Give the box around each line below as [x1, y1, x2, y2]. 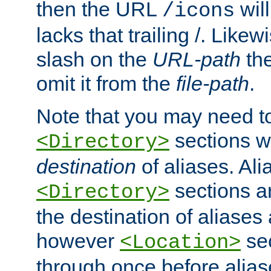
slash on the [36, 48, 152, 71]
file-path [176, 72, 249, 96]
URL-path [152, 48, 241, 71]
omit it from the [36, 72, 176, 96]
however [36, 229, 120, 253]
